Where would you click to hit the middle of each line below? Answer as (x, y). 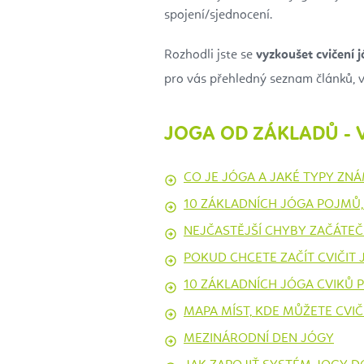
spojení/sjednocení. (220, 15)
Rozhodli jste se (210, 55)
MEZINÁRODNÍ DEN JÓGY (259, 338)
